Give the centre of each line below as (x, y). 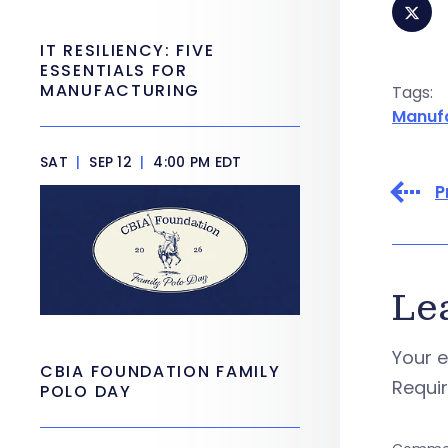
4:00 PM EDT (195, 162)
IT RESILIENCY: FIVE (127, 50)
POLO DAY (89, 391)
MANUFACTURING (120, 90)
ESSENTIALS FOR (114, 70)
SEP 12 (110, 162)
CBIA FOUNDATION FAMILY (160, 371)
